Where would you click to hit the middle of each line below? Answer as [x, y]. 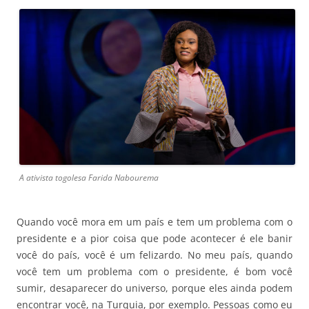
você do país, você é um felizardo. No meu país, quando [154, 255]
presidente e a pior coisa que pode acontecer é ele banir [154, 238]
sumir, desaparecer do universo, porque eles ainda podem [154, 288]
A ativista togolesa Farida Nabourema [89, 177]
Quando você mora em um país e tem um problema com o [154, 221]
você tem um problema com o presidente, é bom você [154, 271]
